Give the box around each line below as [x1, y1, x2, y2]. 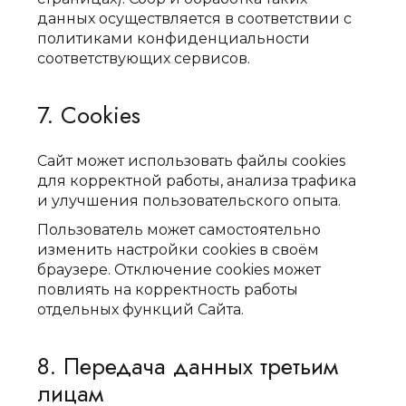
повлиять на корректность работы [37, 281, 299, 298]
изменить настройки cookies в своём [37, 241, 320, 258]
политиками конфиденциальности [37, 30, 311, 47]
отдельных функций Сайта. [37, 301, 245, 318]
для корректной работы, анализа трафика [37, 172, 357, 189]
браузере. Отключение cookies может [37, 261, 322, 278]
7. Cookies [37, 98, 141, 132]
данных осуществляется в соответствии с [37, 10, 353, 27]
